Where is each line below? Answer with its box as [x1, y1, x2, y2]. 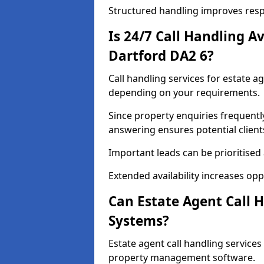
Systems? [108, 212, 169, 230]
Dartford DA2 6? [108, 47, 214, 65]
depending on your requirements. [108, 86, 260, 99]
